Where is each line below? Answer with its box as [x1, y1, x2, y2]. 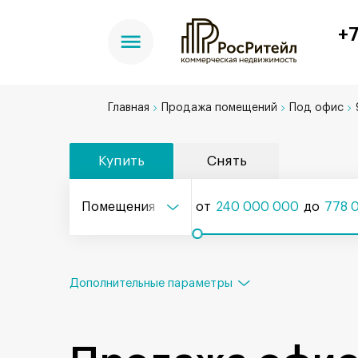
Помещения [82, 201, 156, 213]
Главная [108, 102, 149, 113]
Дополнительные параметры [70, 276, 233, 289]
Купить [98, 154, 145, 168]
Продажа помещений [161, 102, 277, 113]
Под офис [289, 102, 344, 113]
